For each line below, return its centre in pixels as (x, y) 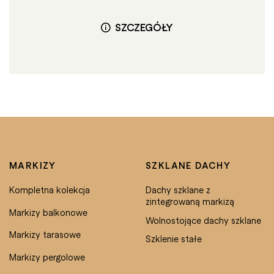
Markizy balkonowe (48, 212)
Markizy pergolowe (47, 257)
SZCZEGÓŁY (144, 28)
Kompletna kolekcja (50, 190)
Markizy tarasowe (45, 235)
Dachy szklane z (178, 190)
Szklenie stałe (174, 239)
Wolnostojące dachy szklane (203, 220)
